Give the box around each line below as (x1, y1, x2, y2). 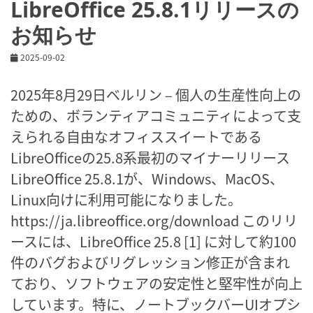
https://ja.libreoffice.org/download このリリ (10, 210, 298, 231)
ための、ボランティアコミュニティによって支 (10, 105, 301, 126)
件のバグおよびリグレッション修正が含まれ (10, 252, 290, 272)
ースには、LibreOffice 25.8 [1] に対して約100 (10, 231, 296, 252)
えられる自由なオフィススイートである (10, 126, 262, 147)
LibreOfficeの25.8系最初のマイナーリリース (10, 147, 290, 168)
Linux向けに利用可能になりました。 (10, 189, 242, 210)
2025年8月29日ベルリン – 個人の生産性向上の (10, 84, 301, 105)
